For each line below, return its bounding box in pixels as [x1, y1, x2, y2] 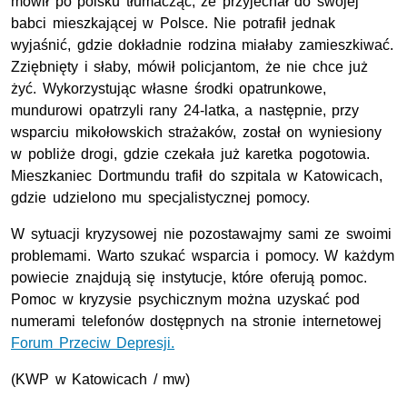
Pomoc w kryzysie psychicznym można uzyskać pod [11, 292, 361, 308]
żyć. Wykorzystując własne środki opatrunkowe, [11, 81, 327, 97]
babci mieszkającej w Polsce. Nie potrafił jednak [11, 15, 336, 32]
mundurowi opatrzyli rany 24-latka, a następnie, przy [11, 103, 360, 119]
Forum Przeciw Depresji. [11, 335, 175, 352]
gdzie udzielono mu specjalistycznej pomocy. [11, 190, 311, 206]
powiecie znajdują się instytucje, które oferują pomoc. [11, 270, 368, 286]
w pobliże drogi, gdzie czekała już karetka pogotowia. [11, 146, 370, 163]
